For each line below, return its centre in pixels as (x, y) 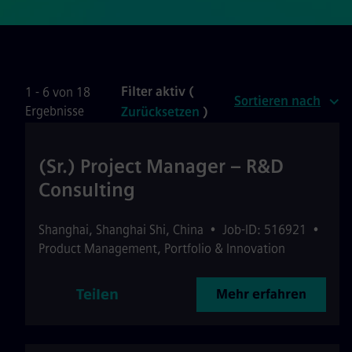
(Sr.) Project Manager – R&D (161, 166)
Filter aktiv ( (158, 92)
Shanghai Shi (131, 230)
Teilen (97, 295)
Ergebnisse (55, 111)
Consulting (87, 190)
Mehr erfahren (261, 294)
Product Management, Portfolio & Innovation (162, 249)
